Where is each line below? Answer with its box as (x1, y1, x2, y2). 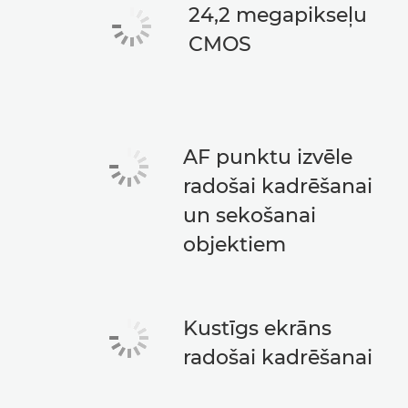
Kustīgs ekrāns (183, 316, 332, 341)
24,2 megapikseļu (189, 3, 367, 27)
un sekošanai (183, 203, 317, 228)
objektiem (183, 232, 287, 257)
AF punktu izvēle (183, 145, 353, 169)
